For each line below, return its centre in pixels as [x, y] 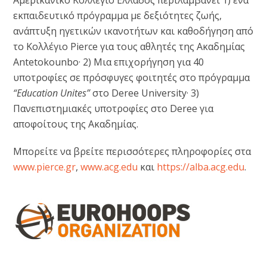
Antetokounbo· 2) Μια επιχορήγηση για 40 [109, 62]
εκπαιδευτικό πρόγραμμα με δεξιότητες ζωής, [118, 15]
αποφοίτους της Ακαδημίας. [76, 124]
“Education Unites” [52, 93]
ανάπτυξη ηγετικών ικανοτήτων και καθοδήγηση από [133, 31]
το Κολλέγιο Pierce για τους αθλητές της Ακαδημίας [129, 46]
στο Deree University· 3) [145, 93]
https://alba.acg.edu [201, 167]
